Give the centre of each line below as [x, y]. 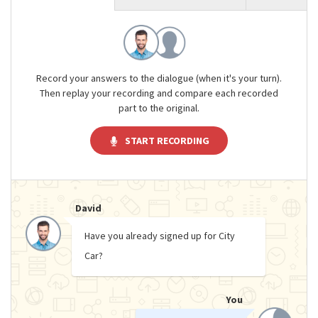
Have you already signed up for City [160, 235]
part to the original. [159, 108]
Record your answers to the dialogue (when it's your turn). [159, 78]
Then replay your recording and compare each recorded [159, 93]
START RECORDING [167, 141]
